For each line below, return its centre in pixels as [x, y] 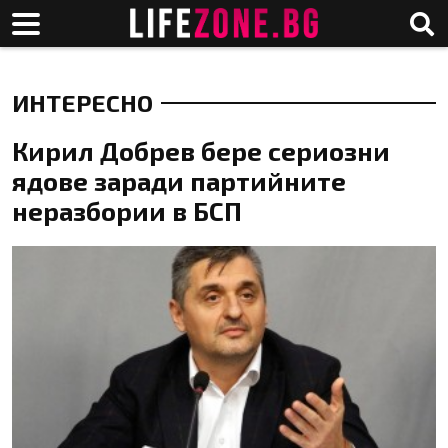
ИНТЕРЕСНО [82, 102]
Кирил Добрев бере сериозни [201, 150]
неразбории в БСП [127, 210]
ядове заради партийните [179, 180]
